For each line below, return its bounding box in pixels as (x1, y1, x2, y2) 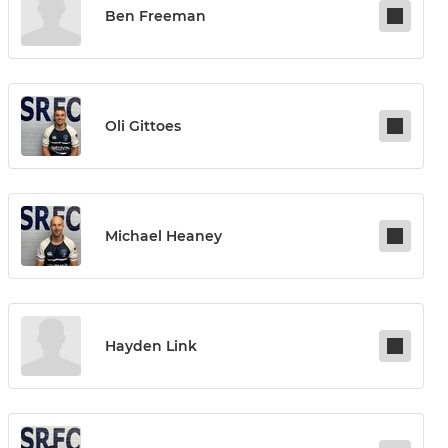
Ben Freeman (105, 7, 206, 26)
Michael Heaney (105, 227, 222, 246)
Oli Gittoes (105, 117, 181, 136)
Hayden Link (105, 337, 197, 356)
